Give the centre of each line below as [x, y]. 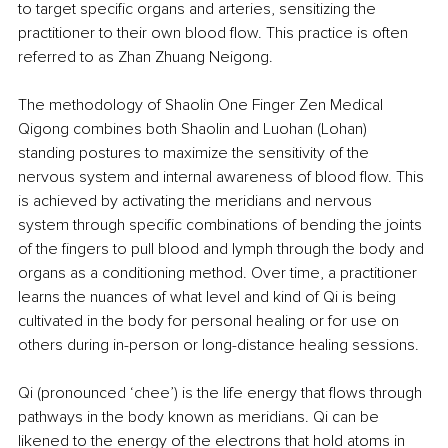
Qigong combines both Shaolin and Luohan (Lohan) [194, 129]
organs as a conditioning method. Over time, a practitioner [219, 273]
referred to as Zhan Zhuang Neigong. [145, 57]
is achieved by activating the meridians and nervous [197, 201]
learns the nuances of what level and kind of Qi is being [209, 297]
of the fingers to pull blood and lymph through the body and [223, 249]
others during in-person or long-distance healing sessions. [218, 345]
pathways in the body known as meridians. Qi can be [200, 417]
